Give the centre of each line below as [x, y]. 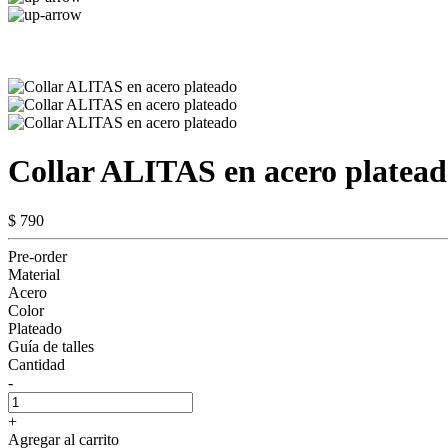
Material [34, 274]
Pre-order [37, 256]
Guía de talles [51, 346]
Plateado [35, 328]
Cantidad [36, 364]
